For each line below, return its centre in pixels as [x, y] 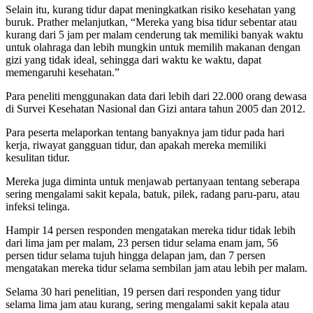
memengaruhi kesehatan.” [63, 72]
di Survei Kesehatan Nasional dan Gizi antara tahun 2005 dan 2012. [155, 108]
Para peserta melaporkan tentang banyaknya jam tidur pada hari [145, 132]
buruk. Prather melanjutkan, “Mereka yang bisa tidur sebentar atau [151, 22]
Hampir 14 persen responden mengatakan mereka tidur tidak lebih [151, 230]
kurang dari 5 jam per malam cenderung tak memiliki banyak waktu [154, 34]
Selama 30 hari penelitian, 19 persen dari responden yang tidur [143, 291]
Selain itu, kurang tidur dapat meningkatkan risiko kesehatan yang [151, 9]
